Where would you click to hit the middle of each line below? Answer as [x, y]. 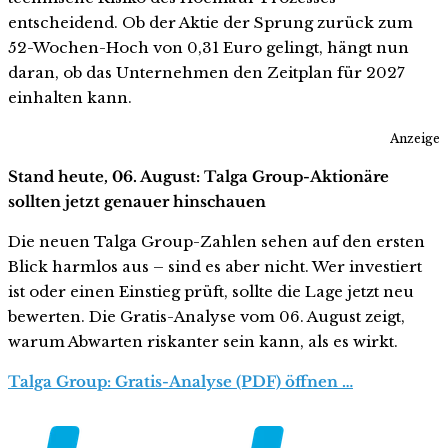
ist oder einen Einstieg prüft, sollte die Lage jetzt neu [211, 291]
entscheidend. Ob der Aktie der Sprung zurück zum [210, 22]
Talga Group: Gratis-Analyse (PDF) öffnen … [180, 381]
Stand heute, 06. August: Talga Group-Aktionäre [198, 176]
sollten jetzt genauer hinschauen [137, 201]
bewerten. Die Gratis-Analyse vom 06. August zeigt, [206, 316]
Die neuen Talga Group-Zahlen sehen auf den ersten [216, 241]
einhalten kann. [70, 97]
